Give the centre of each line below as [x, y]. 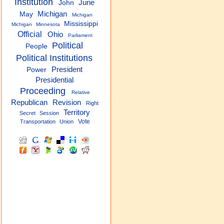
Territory [76, 112]
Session [49, 113]
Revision [67, 102]
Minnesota [48, 24]
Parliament [80, 35]
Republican [29, 102]
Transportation [37, 121]
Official [30, 34]
